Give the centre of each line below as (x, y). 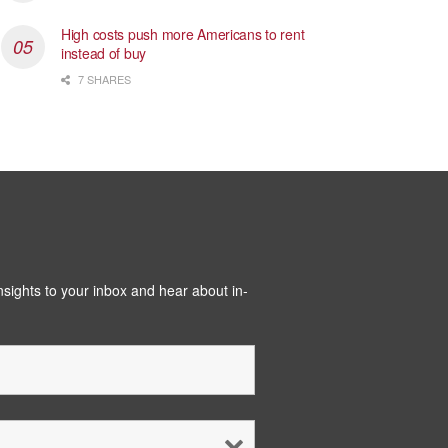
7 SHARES (103, 79)
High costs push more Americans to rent (183, 34)
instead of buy (105, 53)
